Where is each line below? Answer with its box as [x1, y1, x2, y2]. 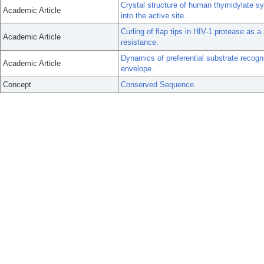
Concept [3, 80, 31, 89]
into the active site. [121, 11, 186, 20]
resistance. [121, 38, 159, 47]
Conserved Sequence [121, 80, 194, 89]
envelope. [121, 64, 154, 73]
